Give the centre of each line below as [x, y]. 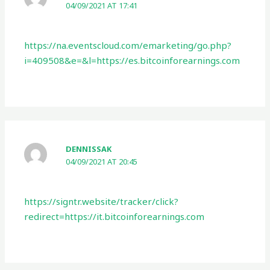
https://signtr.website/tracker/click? [102, 202]
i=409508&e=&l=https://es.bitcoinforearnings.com [132, 61]
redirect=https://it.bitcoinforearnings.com [115, 217]
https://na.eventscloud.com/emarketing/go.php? [128, 46]
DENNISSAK [89, 149]
